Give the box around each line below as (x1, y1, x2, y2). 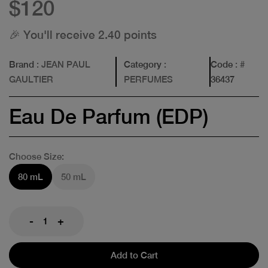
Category (124, 59, 162, 69)
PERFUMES (124, 74, 173, 84)
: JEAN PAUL (34, 59, 90, 69)
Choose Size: (9, 151, 64, 162)
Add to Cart (110, 249, 158, 260)
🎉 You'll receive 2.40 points (9, 28, 157, 41)
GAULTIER (9, 74, 53, 84)
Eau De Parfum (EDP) (9, 104, 208, 129)
